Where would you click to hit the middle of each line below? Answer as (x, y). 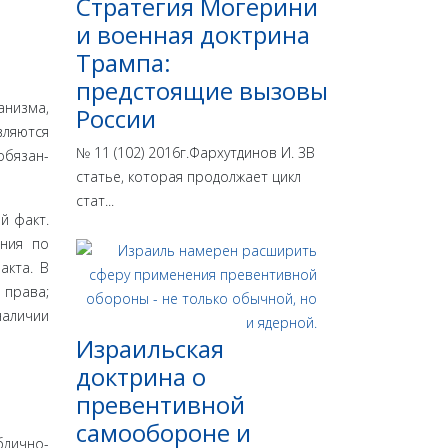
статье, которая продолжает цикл (188, 177)
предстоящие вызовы (202, 91)
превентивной (160, 405)
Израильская (150, 349)
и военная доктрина (193, 35)
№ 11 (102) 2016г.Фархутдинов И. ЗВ (195, 153)
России (116, 119)
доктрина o (141, 377)
